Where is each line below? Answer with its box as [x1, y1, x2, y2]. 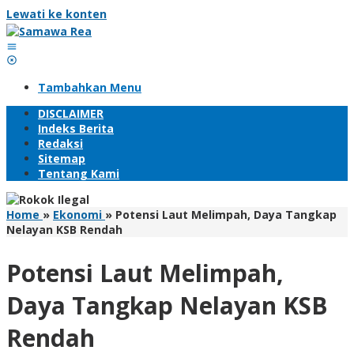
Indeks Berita [38, 121, 114, 136]
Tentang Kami [38, 166, 119, 181]
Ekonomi [53, 207, 102, 222]
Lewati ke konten [6, 6, 107, 21]
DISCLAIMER [38, 106, 104, 121]
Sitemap [38, 151, 85, 166]
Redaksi [38, 136, 83, 151]
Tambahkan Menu [38, 80, 141, 95]
